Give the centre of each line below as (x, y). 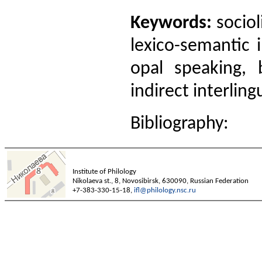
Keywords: (171, 23)
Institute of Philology (104, 172)
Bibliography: (180, 124)
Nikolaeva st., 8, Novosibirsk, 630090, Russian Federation (161, 181)
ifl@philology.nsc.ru (165, 190)
